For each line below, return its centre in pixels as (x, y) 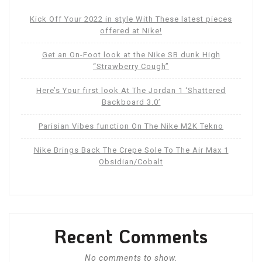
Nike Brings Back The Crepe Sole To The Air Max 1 (131, 150)
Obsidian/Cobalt (131, 162)
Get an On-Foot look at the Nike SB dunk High (131, 55)
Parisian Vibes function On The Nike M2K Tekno (131, 126)
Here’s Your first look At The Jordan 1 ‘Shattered (131, 91)
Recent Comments (131, 236)
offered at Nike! (131, 31)
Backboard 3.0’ (131, 102)
